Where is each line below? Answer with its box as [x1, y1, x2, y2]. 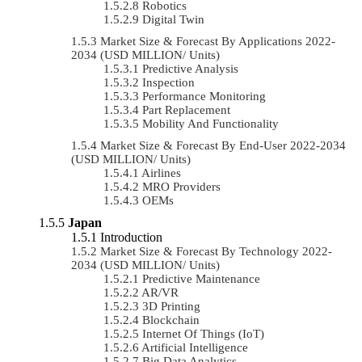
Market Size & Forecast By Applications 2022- [100, 34, 335, 48]
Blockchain [142, 313, 200, 326]
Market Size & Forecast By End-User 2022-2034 [100, 138, 346, 152]
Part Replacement [142, 103, 230, 116]
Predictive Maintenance [142, 271, 260, 285]
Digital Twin [142, 12, 204, 26]
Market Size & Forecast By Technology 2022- [100, 244, 332, 258]
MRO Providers [142, 179, 221, 193]
